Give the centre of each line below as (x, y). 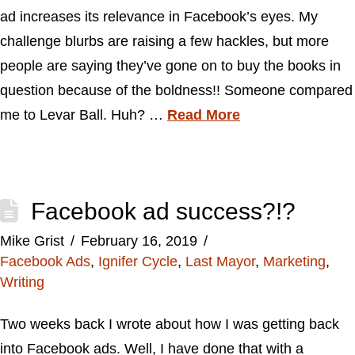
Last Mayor (220, 261)
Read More (204, 115)
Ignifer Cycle (138, 261)
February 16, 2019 (139, 241)
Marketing (294, 261)
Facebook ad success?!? (163, 211)
